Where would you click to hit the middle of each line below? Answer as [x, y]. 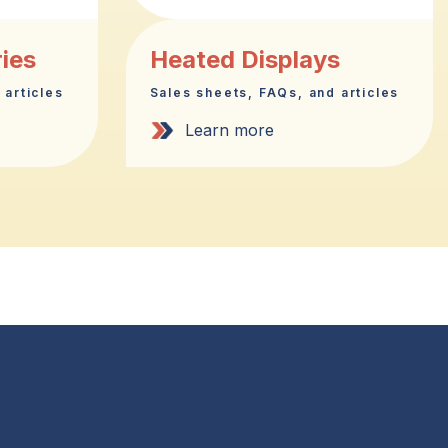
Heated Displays [244, 59]
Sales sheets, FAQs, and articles [274, 92]
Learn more [229, 130]
